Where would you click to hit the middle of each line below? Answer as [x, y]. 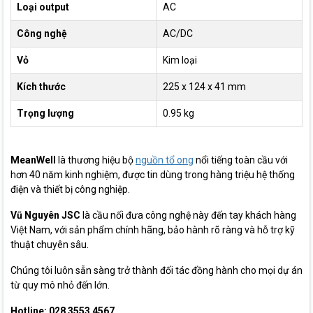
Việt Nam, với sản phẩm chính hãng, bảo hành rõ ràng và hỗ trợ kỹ [153, 230]
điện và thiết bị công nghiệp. [70, 189]
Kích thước [41, 87]
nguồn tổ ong [165, 160]
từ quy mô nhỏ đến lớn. [60, 285]
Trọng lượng [45, 113]
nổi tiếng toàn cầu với [241, 160]
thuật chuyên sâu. [50, 245]
